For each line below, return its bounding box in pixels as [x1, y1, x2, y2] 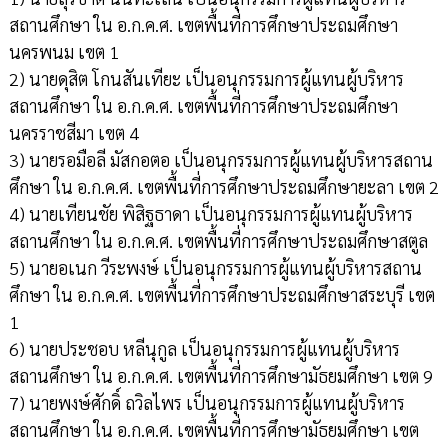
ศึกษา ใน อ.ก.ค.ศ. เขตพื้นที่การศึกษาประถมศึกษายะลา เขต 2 [8, 175, 439, 199]
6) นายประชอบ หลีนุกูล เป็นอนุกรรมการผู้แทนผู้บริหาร [8, 337, 400, 361]
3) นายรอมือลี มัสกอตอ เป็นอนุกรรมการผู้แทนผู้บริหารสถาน [8, 148, 433, 172]
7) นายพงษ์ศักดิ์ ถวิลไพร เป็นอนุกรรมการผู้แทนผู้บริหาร [8, 391, 405, 415]
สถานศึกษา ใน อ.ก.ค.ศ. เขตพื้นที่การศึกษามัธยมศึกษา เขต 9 [8, 364, 433, 388]
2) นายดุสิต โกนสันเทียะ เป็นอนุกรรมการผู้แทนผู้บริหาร [8, 67, 404, 91]
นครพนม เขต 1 [8, 40, 119, 64]
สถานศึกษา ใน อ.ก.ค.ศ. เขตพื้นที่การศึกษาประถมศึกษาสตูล [8, 229, 428, 253]
